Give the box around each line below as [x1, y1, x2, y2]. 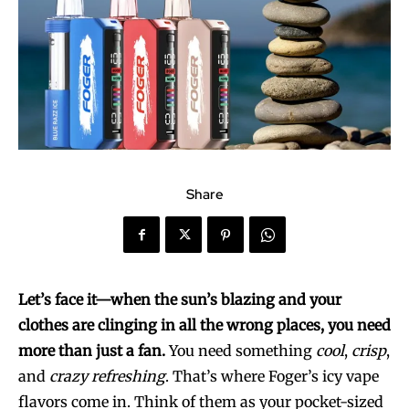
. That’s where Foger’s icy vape [165, 367, 379, 386]
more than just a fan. [18, 341, 165, 361]
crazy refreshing [49, 367, 165, 386]
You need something [165, 341, 316, 361]
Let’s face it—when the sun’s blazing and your [18, 290, 341, 309]
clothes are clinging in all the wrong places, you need [18, 316, 391, 335]
